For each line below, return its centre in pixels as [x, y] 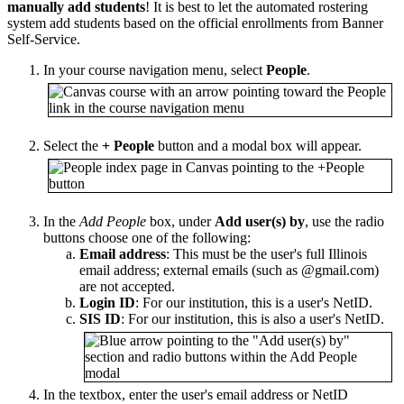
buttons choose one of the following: [147, 237]
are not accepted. [127, 286]
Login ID [107, 302]
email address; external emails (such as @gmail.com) [229, 270]
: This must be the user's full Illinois [266, 253]
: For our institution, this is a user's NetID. [254, 302]
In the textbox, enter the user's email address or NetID [196, 394]
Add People [113, 221]
